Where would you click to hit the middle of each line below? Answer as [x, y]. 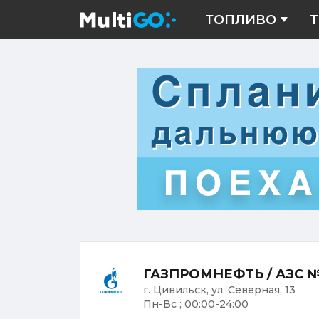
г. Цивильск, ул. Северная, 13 [219, 290]
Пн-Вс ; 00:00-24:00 [196, 304]
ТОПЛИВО [241, 20]
